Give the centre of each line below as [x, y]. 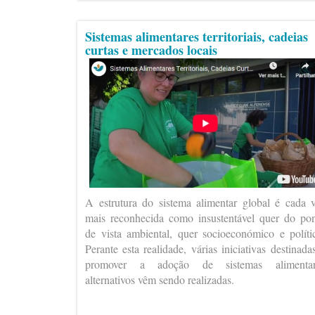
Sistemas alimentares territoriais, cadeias [197, 37]
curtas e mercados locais [151, 50]
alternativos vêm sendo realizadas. [160, 279]
